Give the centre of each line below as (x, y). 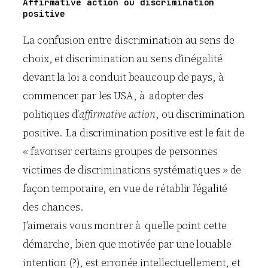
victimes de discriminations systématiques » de (132, 170)
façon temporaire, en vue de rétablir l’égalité (125, 188)
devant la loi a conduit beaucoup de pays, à (124, 77)
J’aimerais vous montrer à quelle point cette (125, 225)
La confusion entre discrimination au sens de (129, 40)
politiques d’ (51, 114)
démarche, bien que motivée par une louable (127, 244)
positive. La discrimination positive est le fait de (134, 133)
